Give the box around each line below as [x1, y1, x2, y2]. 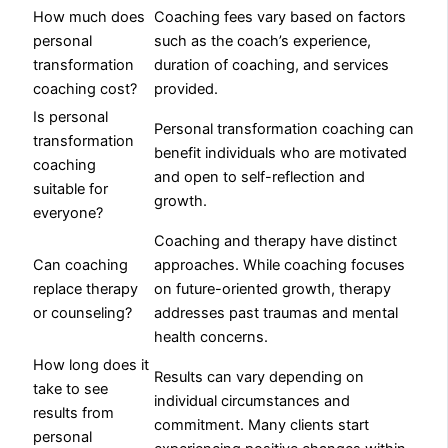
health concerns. [154, 327, 269, 346]
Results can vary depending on [154, 367, 365, 386]
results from [33, 403, 115, 422]
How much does [33, 7, 146, 26]
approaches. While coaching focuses [154, 255, 406, 274]
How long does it [33, 355, 150, 374]
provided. [154, 79, 219, 98]
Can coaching [33, 255, 129, 274]
